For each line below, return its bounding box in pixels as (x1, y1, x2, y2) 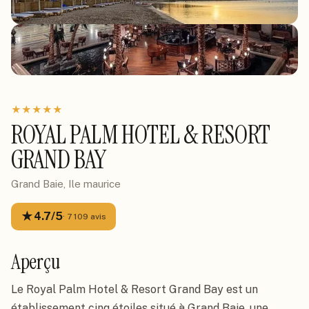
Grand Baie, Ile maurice (11, 178, 121, 190)
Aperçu (11, 248, 61, 275)
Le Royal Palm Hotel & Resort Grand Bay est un (11, 283, 258, 296)
